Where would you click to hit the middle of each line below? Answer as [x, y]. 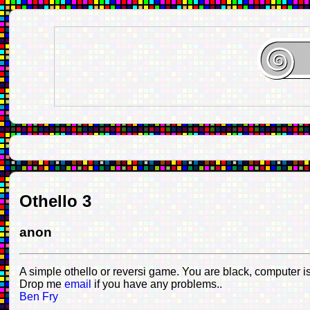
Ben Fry [38, 296]
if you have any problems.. [158, 284]
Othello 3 [55, 201]
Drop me [42, 284]
